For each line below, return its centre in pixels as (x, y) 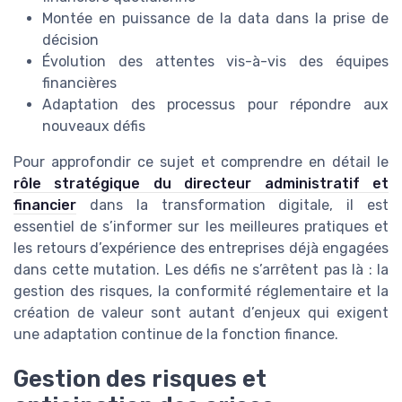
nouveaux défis (94, 126)
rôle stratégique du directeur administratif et (201, 183)
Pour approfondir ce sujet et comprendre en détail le (201, 162)
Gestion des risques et (140, 378)
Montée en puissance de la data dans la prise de (215, 18)
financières (79, 83)
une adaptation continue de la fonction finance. (176, 334)
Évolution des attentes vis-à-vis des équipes (215, 61)
